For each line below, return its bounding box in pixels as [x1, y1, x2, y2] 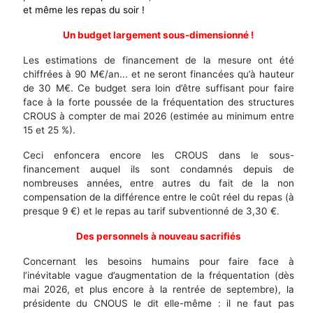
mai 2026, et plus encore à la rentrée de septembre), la [22, 284, 294, 296]
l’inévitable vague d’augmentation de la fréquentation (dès [22, 270, 294, 282]
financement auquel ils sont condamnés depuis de [22, 163, 294, 175]
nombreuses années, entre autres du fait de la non [22, 177, 294, 189]
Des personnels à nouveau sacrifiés [75, 231, 241, 242]
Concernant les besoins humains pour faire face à [22, 256, 294, 268]
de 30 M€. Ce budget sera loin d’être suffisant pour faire [22, 82, 294, 94]
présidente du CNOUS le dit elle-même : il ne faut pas [22, 298, 294, 310]
